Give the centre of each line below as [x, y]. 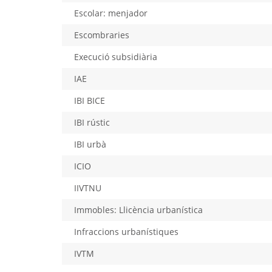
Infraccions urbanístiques [126, 231]
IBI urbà [90, 144]
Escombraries [102, 35]
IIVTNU [88, 188]
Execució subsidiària [116, 56]
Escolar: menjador [111, 13]
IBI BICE [90, 100]
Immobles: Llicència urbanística [138, 209]
